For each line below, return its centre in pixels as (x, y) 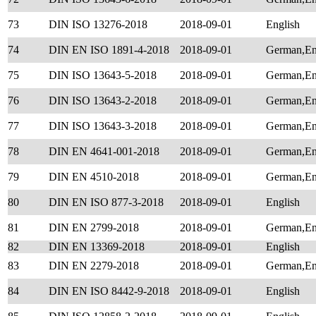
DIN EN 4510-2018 (94, 177)
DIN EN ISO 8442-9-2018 (109, 291)
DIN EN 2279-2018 (94, 266)
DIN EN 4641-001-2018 (104, 151)
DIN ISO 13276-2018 (98, 24)
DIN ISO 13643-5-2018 (103, 75)
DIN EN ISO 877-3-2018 (106, 202)
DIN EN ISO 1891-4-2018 (109, 50)
